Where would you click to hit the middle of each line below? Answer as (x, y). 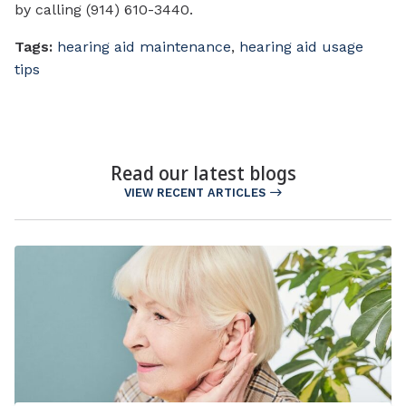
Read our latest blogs (203, 173)
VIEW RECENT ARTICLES (194, 192)
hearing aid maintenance (144, 46)
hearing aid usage (301, 46)
